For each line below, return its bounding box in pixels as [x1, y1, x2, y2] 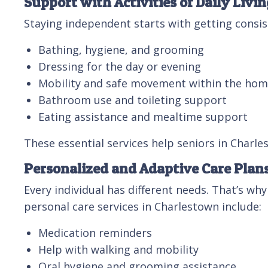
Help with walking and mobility [38, 242, 199, 257]
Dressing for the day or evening [38, 59, 201, 74]
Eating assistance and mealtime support [38, 109, 248, 124]
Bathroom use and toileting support [38, 92, 227, 107]
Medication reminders [38, 225, 152, 240]
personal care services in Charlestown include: [24, 199, 261, 214]
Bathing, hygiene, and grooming [38, 42, 204, 57]
